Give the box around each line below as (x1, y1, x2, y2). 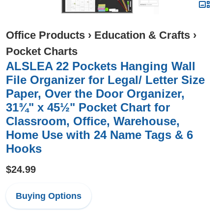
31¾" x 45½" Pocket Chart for (6, 101, 170, 114)
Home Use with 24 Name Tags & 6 (6, 128, 193, 141)
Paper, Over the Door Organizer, (6, 87, 185, 100)
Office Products (6, 29, 85, 41)
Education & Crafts (94, 29, 190, 41)
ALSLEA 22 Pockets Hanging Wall (6, 59, 195, 73)
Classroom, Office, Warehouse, (6, 114, 180, 128)
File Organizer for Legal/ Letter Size (6, 73, 205, 86)
